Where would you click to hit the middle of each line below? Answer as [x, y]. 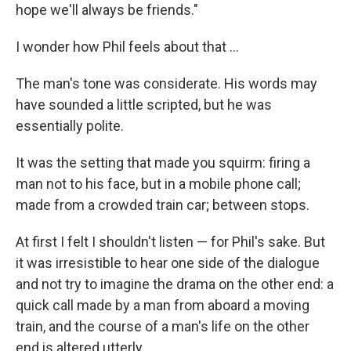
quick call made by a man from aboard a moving [163, 305]
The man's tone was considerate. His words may [166, 83]
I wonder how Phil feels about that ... [127, 47]
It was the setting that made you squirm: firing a [163, 163]
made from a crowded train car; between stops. [163, 205]
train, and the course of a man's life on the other [163, 326]
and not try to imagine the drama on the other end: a [175, 284]
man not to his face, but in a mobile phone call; [158, 184]
